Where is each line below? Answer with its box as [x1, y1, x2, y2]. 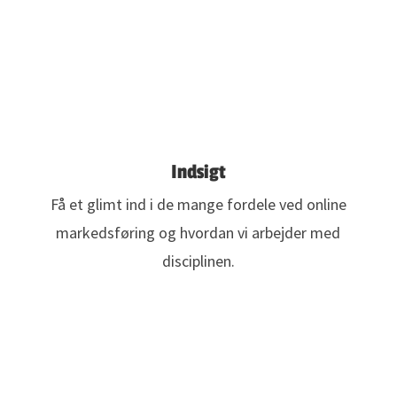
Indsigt [170, 160, 226, 184]
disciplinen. [161, 251, 235, 272]
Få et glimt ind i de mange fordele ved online [50, 194, 346, 215]
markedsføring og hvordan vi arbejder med [56, 222, 341, 244]
